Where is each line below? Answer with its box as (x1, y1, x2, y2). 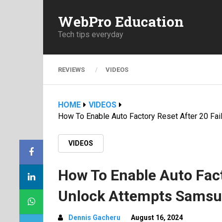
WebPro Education (58, 12, 184, 31)
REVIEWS (58, 66, 85, 73)
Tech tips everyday (58, 29, 123, 39)
